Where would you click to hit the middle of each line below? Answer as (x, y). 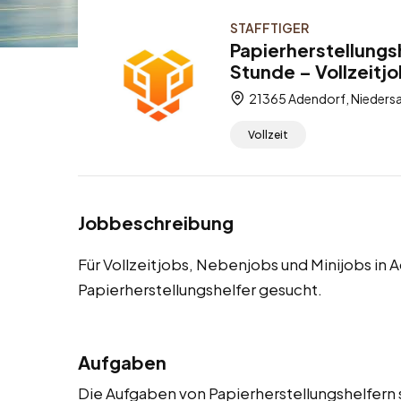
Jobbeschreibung (156, 223)
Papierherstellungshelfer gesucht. (200, 290)
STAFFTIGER (269, 28)
